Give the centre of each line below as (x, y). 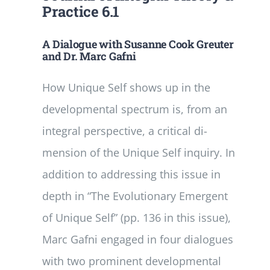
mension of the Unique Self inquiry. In (139, 152)
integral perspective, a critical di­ (125, 130)
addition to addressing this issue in (132, 174)
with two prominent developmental (132, 261)
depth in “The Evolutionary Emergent (135, 196)
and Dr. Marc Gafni (89, 56)
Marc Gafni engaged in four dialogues (138, 239)
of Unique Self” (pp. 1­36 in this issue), (137, 217)
